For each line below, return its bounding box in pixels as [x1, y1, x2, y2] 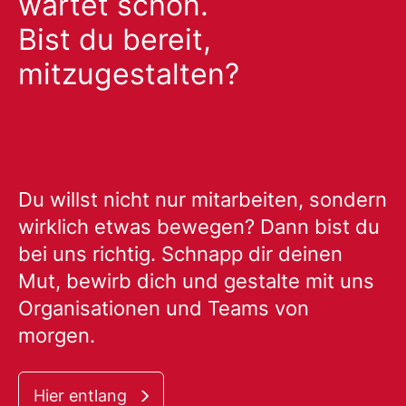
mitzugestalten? [18, 56, 239, 92]
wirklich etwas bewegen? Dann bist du [18, 215, 380, 238]
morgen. [18, 324, 95, 347]
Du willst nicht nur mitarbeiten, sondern [18, 188, 387, 211]
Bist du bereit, [18, 22, 211, 57]
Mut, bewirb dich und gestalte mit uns [18, 269, 374, 293]
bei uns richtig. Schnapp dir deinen [18, 242, 343, 266]
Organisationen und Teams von [18, 296, 309, 320]
